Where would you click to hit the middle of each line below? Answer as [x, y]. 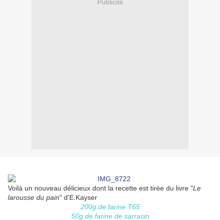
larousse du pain [34, 198]
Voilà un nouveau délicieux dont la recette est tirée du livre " [100, 188]
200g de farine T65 [110, 207]
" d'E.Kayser [78, 198]
